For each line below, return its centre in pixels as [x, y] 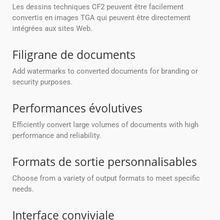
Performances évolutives [77, 108]
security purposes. [42, 82]
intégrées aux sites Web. [52, 29]
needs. [23, 189]
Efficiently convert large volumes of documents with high [105, 125]
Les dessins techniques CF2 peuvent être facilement [98, 7]
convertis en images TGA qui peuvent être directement [101, 18]
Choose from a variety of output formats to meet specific [106, 179]
